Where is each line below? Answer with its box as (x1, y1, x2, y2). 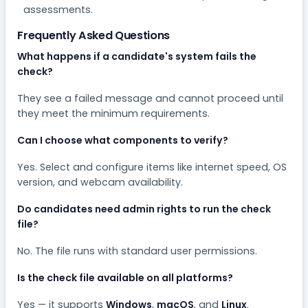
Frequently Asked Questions (17, 27, 170, 43)
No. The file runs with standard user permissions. (17, 243, 258, 258)
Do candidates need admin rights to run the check (17, 201, 272, 216)
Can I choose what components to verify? (17, 133, 229, 147)
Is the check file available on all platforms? (17, 270, 234, 285)
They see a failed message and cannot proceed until (17, 91, 284, 105)
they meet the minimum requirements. (17, 106, 210, 120)
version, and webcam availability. (17, 175, 184, 189)
